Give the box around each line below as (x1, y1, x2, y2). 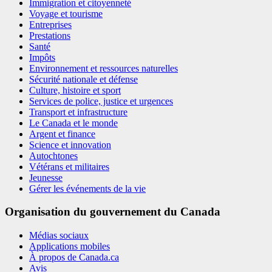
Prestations (29, 30, 70, 41)
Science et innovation (29, 139, 111, 150)
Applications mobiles (29, 241, 110, 252)
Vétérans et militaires (29, 161, 109, 172)
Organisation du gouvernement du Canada (5, 205, 220, 219)
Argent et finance (29, 128, 95, 139)
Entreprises (29, 19, 72, 30)
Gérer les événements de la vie (29, 183, 146, 194)
